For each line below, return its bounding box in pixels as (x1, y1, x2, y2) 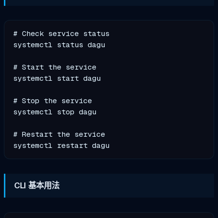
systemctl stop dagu (13, 107, 97, 117)
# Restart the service (13, 129, 106, 139)
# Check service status (13, 28, 110, 38)
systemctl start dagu (13, 73, 101, 83)
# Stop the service (13, 95, 92, 106)
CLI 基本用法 (14, 180, 60, 191)
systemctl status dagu (13, 39, 106, 50)
